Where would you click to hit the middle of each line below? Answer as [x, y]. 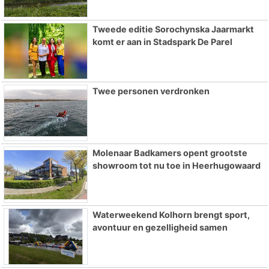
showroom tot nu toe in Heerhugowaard [176, 166]
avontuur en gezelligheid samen [160, 227]
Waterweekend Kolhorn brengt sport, [171, 214]
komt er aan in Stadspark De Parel [162, 42]
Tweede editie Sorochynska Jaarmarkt [173, 29]
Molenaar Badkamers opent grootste [170, 153]
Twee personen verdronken [151, 91]
